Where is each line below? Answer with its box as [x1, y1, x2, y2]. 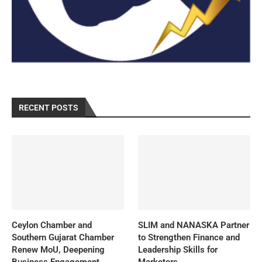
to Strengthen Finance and [138, 232, 240, 243]
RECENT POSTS [19, 103, 78, 112]
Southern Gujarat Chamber [12, 232, 114, 243]
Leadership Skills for [138, 244, 218, 255]
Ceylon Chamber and [12, 219, 92, 230]
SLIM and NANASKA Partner [138, 219, 250, 230]
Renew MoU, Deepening [12, 244, 105, 255]
